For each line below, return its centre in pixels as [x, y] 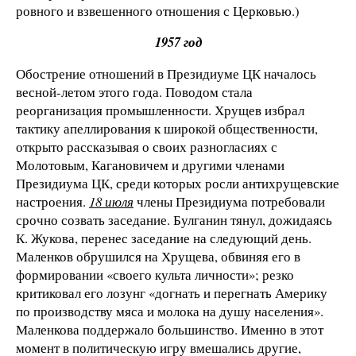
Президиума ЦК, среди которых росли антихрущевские [178, 184]
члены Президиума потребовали [229, 202]
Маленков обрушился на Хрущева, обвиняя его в [158, 257]
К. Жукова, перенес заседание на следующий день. [164, 238]
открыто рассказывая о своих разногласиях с [147, 147]
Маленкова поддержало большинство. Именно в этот [170, 330]
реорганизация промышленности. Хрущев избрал [160, 110]
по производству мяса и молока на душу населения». [170, 311]
